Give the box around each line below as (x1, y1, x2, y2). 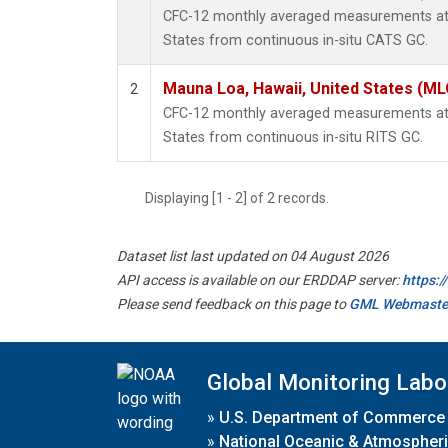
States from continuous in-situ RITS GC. (163, 129, 423, 147)
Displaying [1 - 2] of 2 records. (145, 190, 341, 207)
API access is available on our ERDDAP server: (117, 272, 402, 289)
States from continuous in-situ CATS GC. (163, 32, 428, 50)
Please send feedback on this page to (117, 296, 349, 313)
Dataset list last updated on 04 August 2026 (117, 248, 389, 265)
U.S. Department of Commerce (219, 407, 445, 427)
